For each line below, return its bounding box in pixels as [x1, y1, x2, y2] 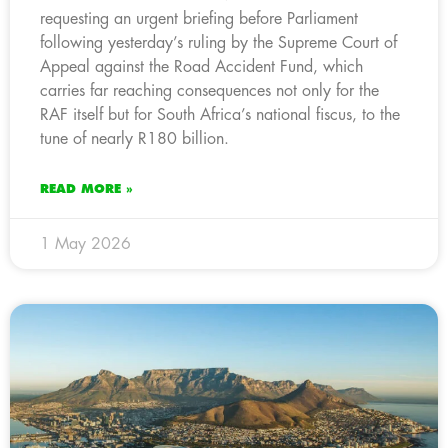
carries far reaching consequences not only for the [40, 82, 379, 99]
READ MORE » [40, 182, 133, 195]
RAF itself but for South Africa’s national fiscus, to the [40, 106, 400, 123]
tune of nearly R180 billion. [40, 130, 229, 147]
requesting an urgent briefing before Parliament [40, 10, 358, 27]
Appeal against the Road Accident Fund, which [40, 58, 363, 75]
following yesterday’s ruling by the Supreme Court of [40, 34, 397, 51]
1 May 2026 [40, 235, 131, 252]
